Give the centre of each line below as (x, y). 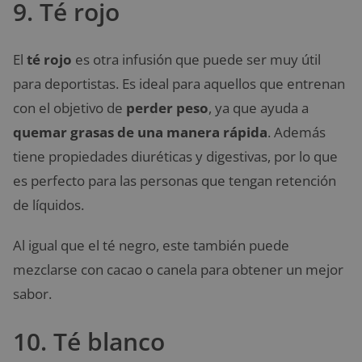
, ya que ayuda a (259, 108)
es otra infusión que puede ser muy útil (196, 59)
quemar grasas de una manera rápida (140, 132)
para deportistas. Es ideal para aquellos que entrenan (179, 84)
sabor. (32, 294)
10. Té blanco (89, 341)
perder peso (167, 108)
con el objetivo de (69, 108)
